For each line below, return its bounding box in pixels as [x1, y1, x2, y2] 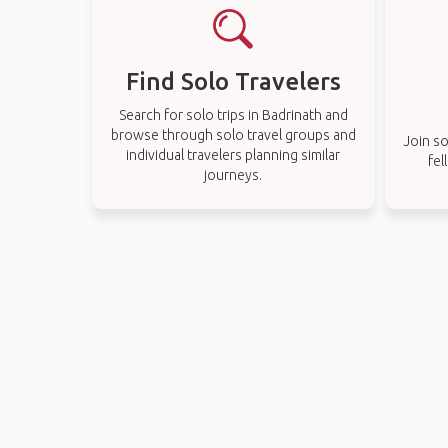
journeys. [204, 167, 263, 183]
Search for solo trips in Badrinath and [118, 107, 348, 123]
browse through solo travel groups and [110, 127, 356, 143]
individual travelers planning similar [126, 147, 341, 163]
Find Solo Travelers [125, 68, 341, 95]
